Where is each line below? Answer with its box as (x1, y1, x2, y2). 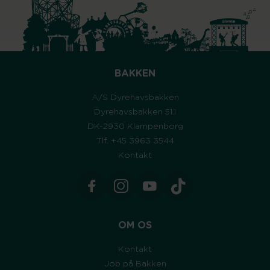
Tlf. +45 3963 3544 (96, 137, 174, 146)
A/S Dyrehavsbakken (91, 93, 179, 102)
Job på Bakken (104, 260, 166, 269)
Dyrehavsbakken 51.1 (94, 108, 176, 117)
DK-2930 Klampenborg (87, 122, 183, 131)
